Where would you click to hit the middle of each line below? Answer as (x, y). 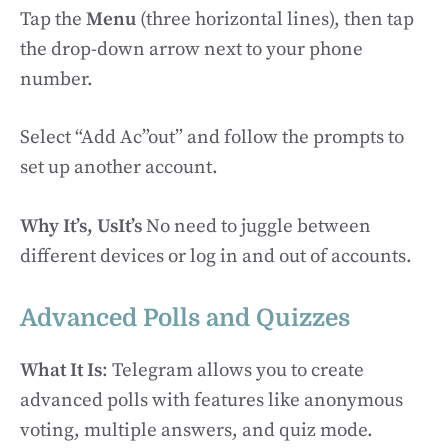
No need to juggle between (256, 226)
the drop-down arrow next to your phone (191, 49)
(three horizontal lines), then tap (275, 19)
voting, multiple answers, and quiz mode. (196, 430)
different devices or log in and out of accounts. (216, 256)
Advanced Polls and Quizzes (185, 318)
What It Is (61, 370)
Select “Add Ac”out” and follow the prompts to (212, 137)
